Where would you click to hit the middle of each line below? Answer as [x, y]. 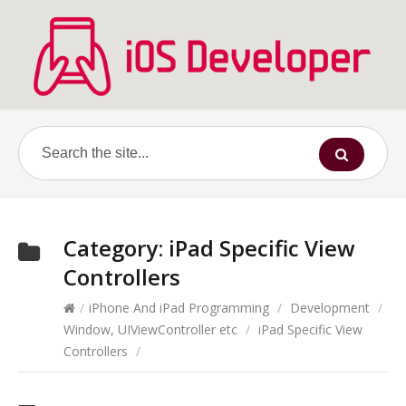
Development [330, 308]
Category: [116, 248]
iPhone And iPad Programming [179, 308]
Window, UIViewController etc [150, 330]
